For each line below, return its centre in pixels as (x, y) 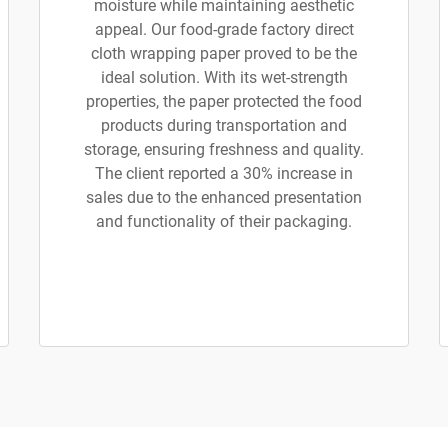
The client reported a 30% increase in (224, 173)
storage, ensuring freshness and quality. (224, 149)
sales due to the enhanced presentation (224, 197)
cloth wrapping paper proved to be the (224, 53)
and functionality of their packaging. (224, 221)
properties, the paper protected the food (224, 101)
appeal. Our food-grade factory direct (224, 29)
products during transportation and (224, 125)
